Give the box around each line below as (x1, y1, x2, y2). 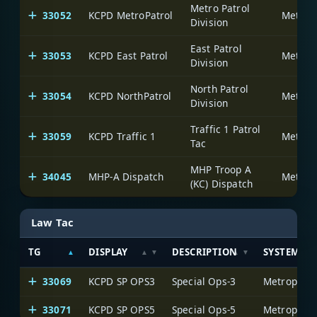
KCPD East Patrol (88, 49, 168, 63)
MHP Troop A (190, 163, 251, 177)
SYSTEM (263, 245, 300, 258)
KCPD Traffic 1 (88, 129, 156, 144)
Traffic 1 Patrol (190, 122, 261, 137)
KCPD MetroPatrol (88, 8, 173, 23)
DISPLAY (88, 245, 128, 258)
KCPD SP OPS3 (88, 274, 155, 288)
